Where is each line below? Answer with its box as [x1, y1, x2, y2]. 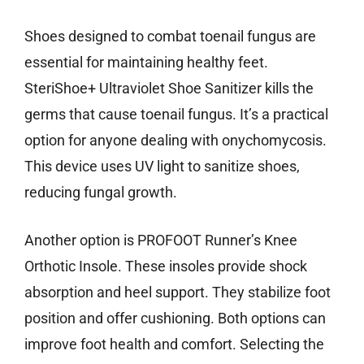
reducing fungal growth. [24, 184, 177, 201]
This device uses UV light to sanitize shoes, [24, 158, 300, 175]
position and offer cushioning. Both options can [24, 310, 326, 327]
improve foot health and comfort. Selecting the [24, 336, 324, 353]
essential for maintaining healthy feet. [24, 54, 268, 71]
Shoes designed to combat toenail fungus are [24, 28, 316, 45]
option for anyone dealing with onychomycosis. [24, 132, 327, 149]
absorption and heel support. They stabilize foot [24, 284, 331, 301]
